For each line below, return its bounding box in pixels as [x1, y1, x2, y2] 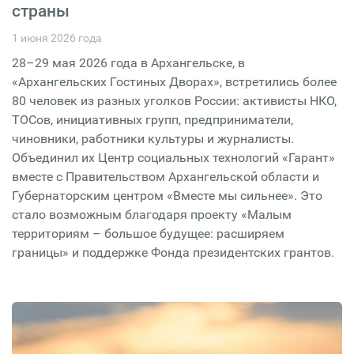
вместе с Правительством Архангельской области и [12, 168, 319, 184]
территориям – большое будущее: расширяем [12, 225, 284, 241]
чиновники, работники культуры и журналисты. [12, 130, 294, 146]
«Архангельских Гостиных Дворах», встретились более [12, 73, 337, 89]
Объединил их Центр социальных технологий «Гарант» [12, 149, 335, 165]
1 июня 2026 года [12, 31, 102, 44]
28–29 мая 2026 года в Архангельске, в [12, 55, 245, 70]
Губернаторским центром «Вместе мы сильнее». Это [12, 187, 322, 203]
